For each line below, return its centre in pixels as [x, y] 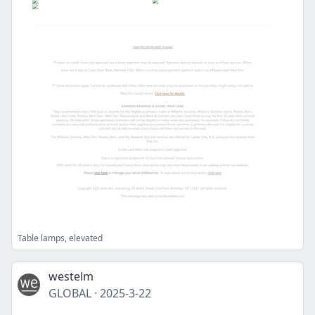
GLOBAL [70, 293]
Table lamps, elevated [60, 238]
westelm [71, 276]
